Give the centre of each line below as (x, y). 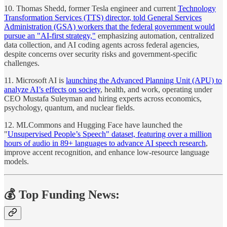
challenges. (22, 63)
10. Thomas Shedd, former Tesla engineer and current (91, 9)
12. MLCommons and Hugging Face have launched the (93, 125)
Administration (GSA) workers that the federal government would (109, 27)
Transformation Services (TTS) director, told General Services (103, 18)
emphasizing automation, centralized (155, 36)
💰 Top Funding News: (62, 195)
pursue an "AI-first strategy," (50, 36)
